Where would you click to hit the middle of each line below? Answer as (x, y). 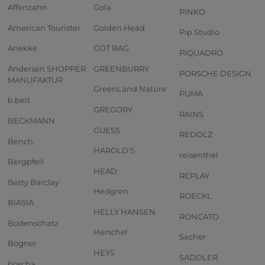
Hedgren (111, 191)
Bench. (21, 141)
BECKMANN (31, 120)
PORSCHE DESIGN (215, 73)
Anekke (22, 48)
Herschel (111, 232)
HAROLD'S (114, 151)
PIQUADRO (201, 52)
